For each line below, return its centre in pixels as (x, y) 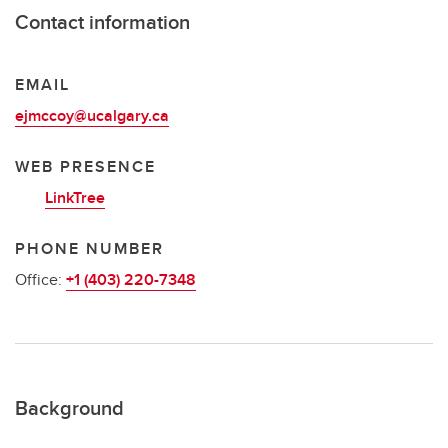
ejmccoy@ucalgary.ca (92, 115)
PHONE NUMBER (89, 248)
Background (69, 407)
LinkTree (75, 197)
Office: (40, 279)
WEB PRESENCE (85, 166)
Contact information (102, 21)
